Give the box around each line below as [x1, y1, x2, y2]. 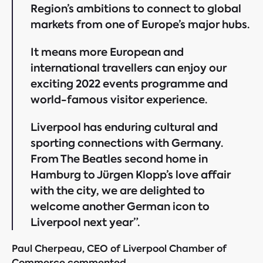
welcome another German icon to [31, 199, 210, 214]
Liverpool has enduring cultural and [31, 120, 218, 134]
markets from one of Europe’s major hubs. [31, 17, 249, 32]
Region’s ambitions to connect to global [31, 1, 241, 16]
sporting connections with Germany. [31, 136, 223, 150]
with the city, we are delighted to [31, 183, 205, 198]
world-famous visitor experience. [31, 92, 207, 107]
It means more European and [31, 45, 184, 59]
